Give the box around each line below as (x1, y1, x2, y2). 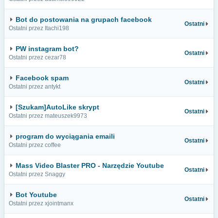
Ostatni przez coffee (9, 142, 61, 148)
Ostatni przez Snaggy (9, 171, 65, 178)
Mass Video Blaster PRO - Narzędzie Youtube (16, 162, 164, 169)
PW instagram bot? (16, 45, 79, 53)
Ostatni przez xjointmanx (9, 200, 73, 207)
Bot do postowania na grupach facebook (16, 16, 152, 23)
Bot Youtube (16, 191, 57, 199)
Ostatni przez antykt (9, 83, 60, 90)
